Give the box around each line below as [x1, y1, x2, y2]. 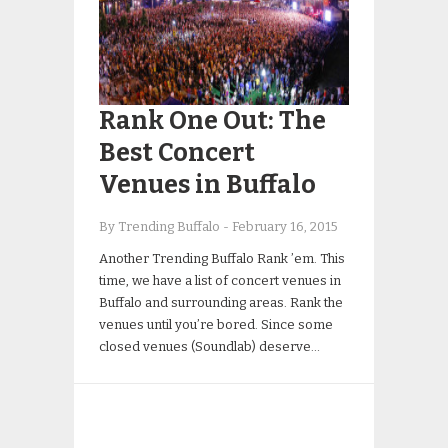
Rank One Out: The [99, 106, 326, 136]
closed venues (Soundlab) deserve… [99, 339, 320, 354]
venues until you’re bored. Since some [99, 317, 333, 332]
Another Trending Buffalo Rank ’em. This [99, 251, 345, 266]
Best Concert [99, 138, 255, 168]
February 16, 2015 [232, 219, 338, 234]
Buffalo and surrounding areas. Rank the [99, 295, 343, 310]
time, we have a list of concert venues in [99, 273, 341, 288]
